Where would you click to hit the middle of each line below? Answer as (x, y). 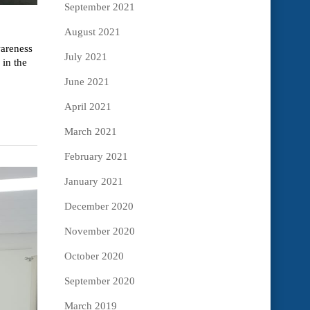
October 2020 (94, 256)
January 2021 (93, 182)
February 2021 (96, 157)
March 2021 (90, 132)
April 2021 (88, 107)
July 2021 (85, 57)
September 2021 (99, 7)
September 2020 (99, 281)
